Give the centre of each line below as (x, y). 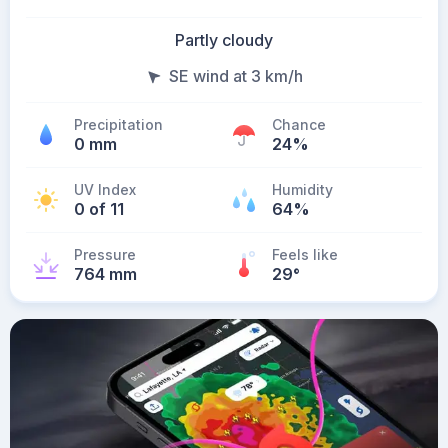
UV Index (105, 189)
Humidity (302, 189)
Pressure (105, 254)
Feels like (305, 254)
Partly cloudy (224, 40)
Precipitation (118, 124)
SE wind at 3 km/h (236, 76)
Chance (299, 124)
